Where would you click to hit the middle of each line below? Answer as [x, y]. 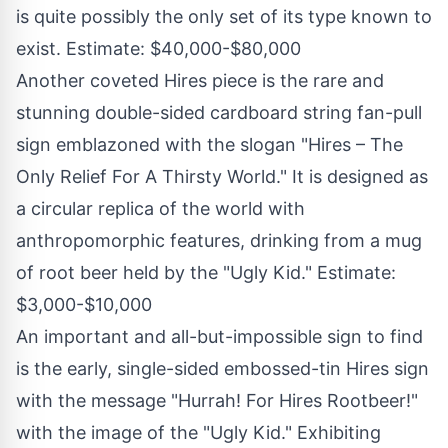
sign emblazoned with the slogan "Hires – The [209, 145]
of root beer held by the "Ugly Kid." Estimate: [206, 273]
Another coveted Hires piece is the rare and [200, 81]
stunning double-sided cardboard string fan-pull [219, 113]
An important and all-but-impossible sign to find [219, 337]
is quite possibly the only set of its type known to [224, 17]
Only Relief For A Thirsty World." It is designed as [222, 177]
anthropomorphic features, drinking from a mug [219, 241]
